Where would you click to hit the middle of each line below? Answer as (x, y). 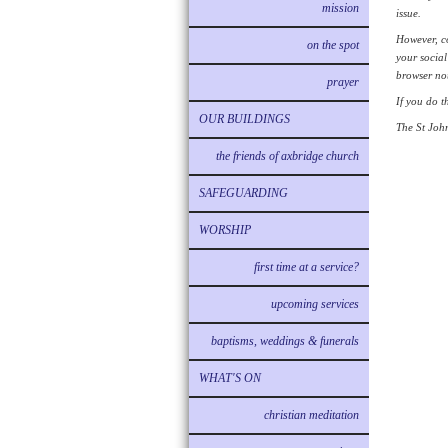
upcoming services (315, 304)
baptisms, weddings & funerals (285, 341)
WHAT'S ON (230, 378)
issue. (408, 13)
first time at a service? (306, 267)
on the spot (333, 45)
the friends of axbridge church (287, 156)
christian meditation (311, 415)
